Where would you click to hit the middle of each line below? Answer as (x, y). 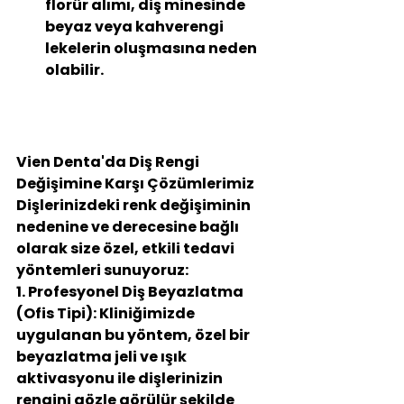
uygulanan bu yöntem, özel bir (134, 335)
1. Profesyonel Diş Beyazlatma (131, 292)
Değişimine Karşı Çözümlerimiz (135, 184)
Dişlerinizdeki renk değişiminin (135, 206)
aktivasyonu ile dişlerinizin (121, 379)
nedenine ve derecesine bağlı (129, 227)
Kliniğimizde (147, 314)
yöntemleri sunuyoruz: (102, 271)
